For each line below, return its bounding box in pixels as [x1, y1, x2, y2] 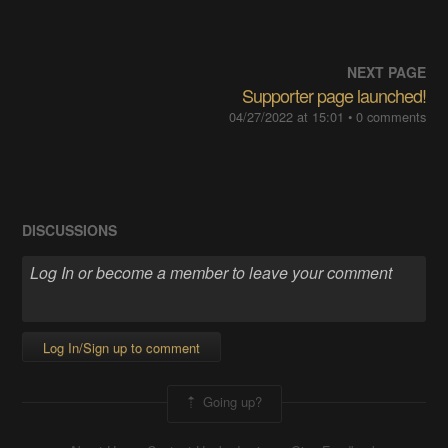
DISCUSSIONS [22, 220, 118, 240]
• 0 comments [347, 107, 426, 126]
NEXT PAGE [346, 62, 426, 82]
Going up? [198, 392, 262, 411]
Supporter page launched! [241, 82, 426, 108]
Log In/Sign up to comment [43, 337, 201, 357]
